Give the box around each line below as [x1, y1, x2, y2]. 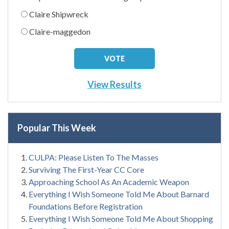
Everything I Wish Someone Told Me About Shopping [29, 213, 213, 223]
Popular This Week [17, 122, 96, 133]
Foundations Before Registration [29, 201, 143, 211]
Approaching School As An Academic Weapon [29, 176, 191, 187]
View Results [87, 78, 142, 90]
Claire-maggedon [29, 26, 90, 36]
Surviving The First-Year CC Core [29, 164, 144, 174]
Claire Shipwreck [29, 9, 88, 19]
